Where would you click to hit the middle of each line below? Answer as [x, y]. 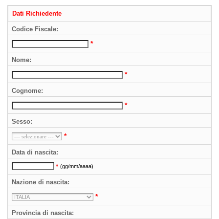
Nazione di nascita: [41, 182]
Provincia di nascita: [43, 213]
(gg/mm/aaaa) [77, 166]
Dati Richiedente [37, 13]
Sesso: [22, 121]
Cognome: [27, 91]
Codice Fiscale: [35, 29]
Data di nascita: [35, 152]
